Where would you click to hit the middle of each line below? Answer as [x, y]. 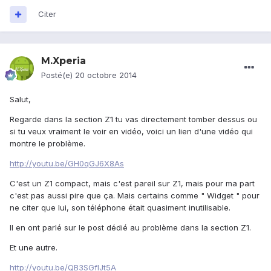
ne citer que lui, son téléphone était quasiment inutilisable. [120, 208]
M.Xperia [64, 61]
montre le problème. [47, 144]
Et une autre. [34, 248]
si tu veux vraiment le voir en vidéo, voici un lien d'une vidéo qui [131, 132]
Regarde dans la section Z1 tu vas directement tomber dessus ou [133, 119]
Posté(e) [58, 75]
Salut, [20, 100]
